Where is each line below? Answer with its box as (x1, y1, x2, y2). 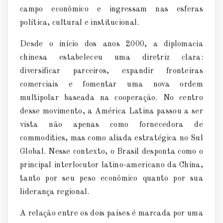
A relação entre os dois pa (20, 209, 116, 218)
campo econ (20, 5, 68, 13)
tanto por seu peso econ (20, 174, 117, 183)
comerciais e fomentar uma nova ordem (20, 80, 203, 89)
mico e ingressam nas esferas (72, 5, 203, 13)
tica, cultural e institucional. (33, 18, 139, 27)
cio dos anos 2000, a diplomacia (68, 40, 203, 48)
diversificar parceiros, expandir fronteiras (20, 67, 203, 75)
